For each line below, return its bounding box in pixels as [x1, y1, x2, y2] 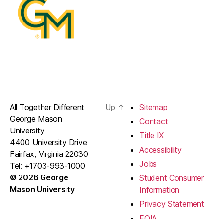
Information [139, 184, 180, 195]
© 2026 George [10, 172, 68, 182]
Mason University [10, 184, 75, 194]
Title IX [139, 130, 164, 140]
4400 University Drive [10, 137, 87, 147]
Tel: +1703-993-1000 [10, 160, 85, 171]
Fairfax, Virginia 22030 [10, 149, 88, 159]
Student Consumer [139, 173, 204, 183]
